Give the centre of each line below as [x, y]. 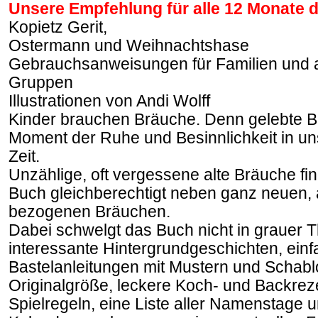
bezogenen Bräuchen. [89, 212]
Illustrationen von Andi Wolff [109, 101]
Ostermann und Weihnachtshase [129, 46]
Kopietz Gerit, [58, 27]
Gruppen [41, 83]
